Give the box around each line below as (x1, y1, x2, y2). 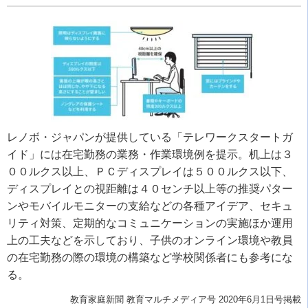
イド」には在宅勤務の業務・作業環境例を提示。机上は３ (7, 148, 293, 160)
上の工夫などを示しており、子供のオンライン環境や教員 (7, 234, 293, 246)
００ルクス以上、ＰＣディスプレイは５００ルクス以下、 (7, 165, 293, 177)
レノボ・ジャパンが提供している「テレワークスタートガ (7, 131, 293, 143)
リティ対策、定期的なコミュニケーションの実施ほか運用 (7, 217, 293, 229)
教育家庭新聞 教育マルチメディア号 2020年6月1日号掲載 (70, 294, 301, 305)
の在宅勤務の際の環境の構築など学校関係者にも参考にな (7, 251, 293, 263)
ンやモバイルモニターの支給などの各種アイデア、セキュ (7, 199, 293, 212)
